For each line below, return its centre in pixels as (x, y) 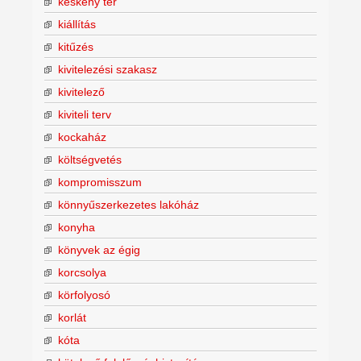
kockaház (82, 137)
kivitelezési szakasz (108, 69)
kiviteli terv (85, 114)
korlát (72, 317)
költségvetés (90, 159)
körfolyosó (84, 295)
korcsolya (82, 272)
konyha (77, 227)
